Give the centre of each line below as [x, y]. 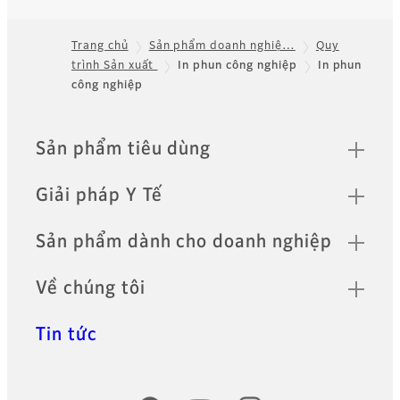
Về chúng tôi [91, 288]
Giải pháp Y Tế [100, 195]
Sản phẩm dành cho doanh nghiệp [184, 242]
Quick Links [85, 141]
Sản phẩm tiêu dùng [124, 149]
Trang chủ [100, 47]
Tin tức [67, 334]
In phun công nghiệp [237, 67]
